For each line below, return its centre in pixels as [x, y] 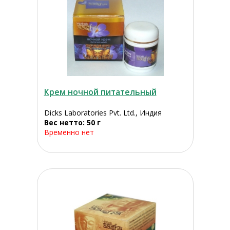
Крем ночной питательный [100, 92]
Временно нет [69, 132]
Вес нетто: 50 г [72, 123]
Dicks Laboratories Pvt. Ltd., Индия [103, 113]
